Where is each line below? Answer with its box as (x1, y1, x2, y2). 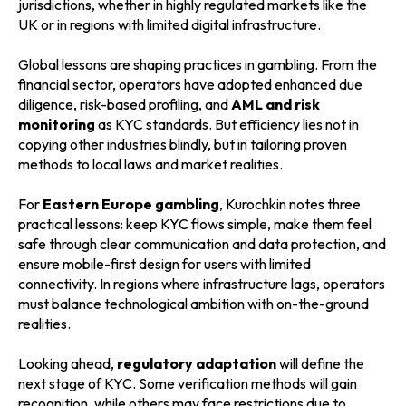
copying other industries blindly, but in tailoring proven (18, 135, 347, 154)
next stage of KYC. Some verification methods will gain (18, 374, 357, 393)
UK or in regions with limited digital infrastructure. (18, 15, 321, 34)
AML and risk (231, 95, 320, 114)
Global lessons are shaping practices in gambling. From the (18, 55, 377, 74)
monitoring (18, 115, 95, 134)
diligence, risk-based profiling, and (18, 95, 231, 114)
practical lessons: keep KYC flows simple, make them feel (18, 215, 372, 234)
